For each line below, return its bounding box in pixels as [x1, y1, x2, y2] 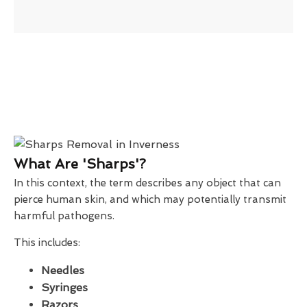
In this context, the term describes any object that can [14, 176, 281, 189]
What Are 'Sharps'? [14, 155, 146, 172]
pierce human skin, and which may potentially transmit [14, 193, 286, 206]
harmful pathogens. [14, 209, 114, 222]
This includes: [14, 236, 80, 249]
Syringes [41, 280, 88, 294]
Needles [41, 263, 84, 277]
